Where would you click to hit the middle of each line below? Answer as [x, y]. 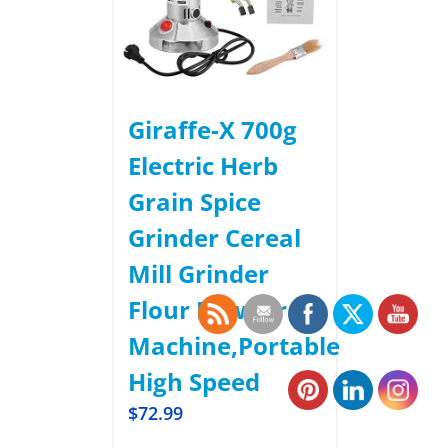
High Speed [193, 381]
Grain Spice [194, 201]
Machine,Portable [233, 345]
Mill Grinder [198, 273]
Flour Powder [207, 309]
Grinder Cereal [214, 237]
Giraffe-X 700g [212, 129]
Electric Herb [202, 165]
